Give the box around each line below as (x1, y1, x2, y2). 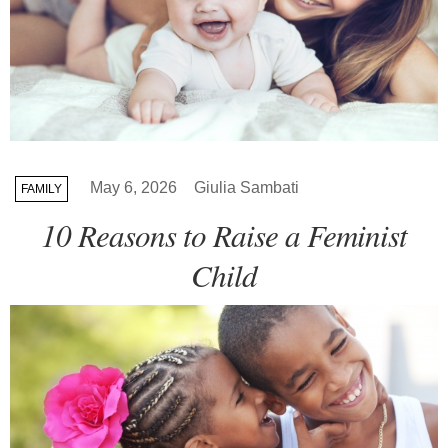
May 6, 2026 (90, 179, 177, 197)
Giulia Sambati (194, 179, 299, 197)
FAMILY (21, 182, 62, 197)
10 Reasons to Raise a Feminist (41, 214, 407, 256)
